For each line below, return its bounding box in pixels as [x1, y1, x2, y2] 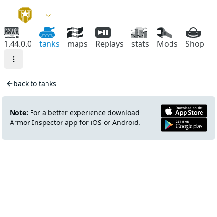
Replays [95, 38, 124, 49]
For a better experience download [28, 108, 139, 118]
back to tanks [14, 79, 56, 88]
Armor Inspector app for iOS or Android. [10, 118, 140, 127]
